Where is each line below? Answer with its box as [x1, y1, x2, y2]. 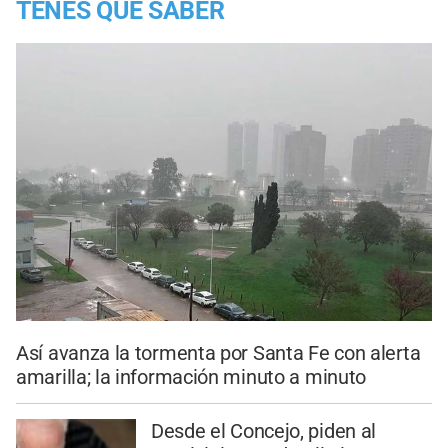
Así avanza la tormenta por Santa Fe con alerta [16, 340, 421, 365]
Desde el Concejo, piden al [150, 419, 377, 444]
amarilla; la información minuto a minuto [16, 364, 367, 389]
